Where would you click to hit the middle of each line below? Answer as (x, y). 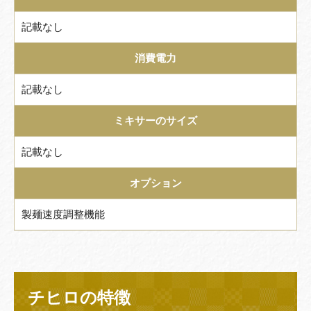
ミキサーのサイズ (155, 120)
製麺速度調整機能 (63, 214)
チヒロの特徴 (79, 297)
